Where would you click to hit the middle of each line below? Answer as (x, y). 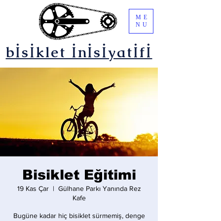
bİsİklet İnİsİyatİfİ (79, 52)
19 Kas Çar (33, 188)
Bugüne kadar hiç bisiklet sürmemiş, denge (79, 216)
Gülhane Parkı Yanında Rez (99, 188)
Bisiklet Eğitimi (79, 175)
